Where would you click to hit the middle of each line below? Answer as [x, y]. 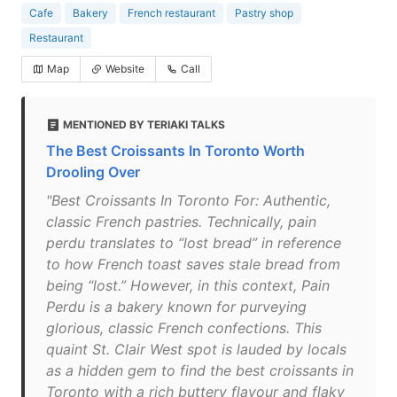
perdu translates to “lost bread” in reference [194, 243]
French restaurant [171, 13]
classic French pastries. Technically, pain [181, 222]
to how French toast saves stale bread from [193, 264]
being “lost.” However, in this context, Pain [188, 285]
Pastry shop [264, 13]
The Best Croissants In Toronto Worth [175, 151]
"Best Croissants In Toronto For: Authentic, [188, 200]
